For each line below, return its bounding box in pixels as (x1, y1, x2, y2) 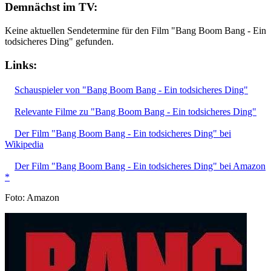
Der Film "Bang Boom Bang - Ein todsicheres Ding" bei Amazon (15, 160, 266, 171)
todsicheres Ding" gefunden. (5, 36, 114, 47)
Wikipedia (5, 139, 44, 149)
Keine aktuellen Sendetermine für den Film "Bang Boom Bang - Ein (5, 25, 266, 36)
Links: (5, 58, 37, 71)
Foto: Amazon (5, 192, 59, 203)
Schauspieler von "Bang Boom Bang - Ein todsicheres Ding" (15, 84, 248, 95)
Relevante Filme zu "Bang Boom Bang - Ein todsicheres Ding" (15, 106, 256, 117)
